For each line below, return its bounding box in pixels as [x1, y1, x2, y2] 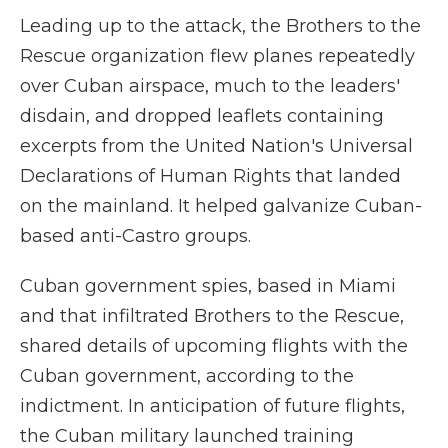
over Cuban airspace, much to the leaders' [20, 75, 400, 97]
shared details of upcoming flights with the [20, 335, 408, 357]
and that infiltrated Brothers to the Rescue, [20, 305, 404, 327]
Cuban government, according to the [20, 365, 354, 387]
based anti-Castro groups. [20, 225, 251, 247]
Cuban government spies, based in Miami [20, 275, 396, 297]
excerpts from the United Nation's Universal [20, 135, 413, 157]
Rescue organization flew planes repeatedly [20, 45, 415, 67]
